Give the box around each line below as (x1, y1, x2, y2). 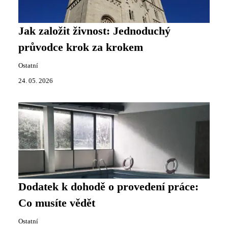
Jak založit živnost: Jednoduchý (18, 25, 170, 37)
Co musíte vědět (18, 197, 95, 209)
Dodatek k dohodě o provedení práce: (18, 181, 198, 193)
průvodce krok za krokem (18, 41, 143, 53)
